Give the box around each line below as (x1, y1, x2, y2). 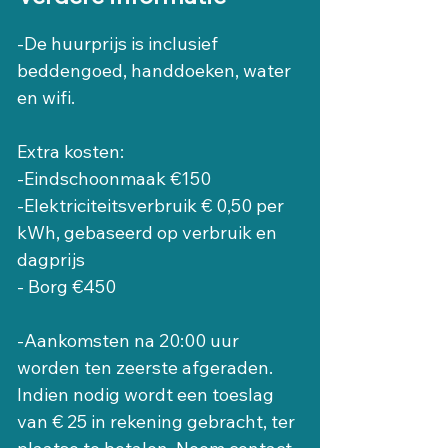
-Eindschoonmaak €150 (17, 167, 211, 191)
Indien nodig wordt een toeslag (17, 383, 278, 407)
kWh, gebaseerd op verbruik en (17, 221, 281, 245)
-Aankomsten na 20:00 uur (17, 329, 243, 353)
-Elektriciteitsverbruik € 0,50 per (17, 194, 288, 218)
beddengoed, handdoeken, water (17, 59, 295, 83)
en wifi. (17, 86, 75, 110)
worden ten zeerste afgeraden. (17, 356, 277, 380)
